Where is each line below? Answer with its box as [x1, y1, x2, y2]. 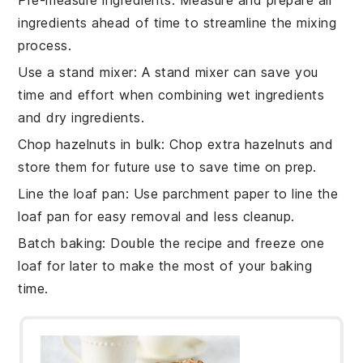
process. [18, 36, 72, 53]
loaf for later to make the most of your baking [18, 257, 313, 274]
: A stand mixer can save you [133, 63, 318, 80]
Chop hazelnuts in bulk [18, 135, 162, 152]
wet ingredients [226, 86, 325, 103]
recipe [184, 234, 223, 251]
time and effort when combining [18, 86, 227, 103]
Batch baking [18, 234, 103, 251]
